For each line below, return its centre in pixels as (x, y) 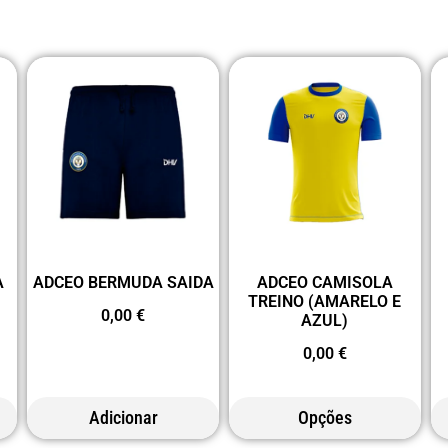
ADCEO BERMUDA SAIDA (123, 282)
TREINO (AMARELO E (325, 301)
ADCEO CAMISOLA (324, 282)
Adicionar (123, 418)
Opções (324, 418)
